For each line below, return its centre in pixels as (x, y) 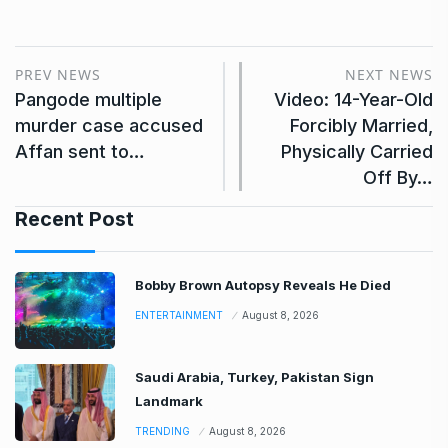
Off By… (398, 178)
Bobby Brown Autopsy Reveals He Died (263, 285)
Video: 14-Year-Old (353, 100)
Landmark (169, 401)
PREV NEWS (58, 75)
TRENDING (162, 431)
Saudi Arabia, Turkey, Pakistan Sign (254, 377)
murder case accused (109, 126)
